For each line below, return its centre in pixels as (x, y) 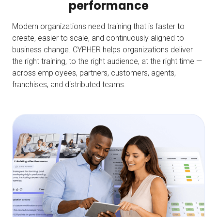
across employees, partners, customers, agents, (94, 73)
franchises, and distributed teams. (69, 84)
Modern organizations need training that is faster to (98, 26)
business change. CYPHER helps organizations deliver (102, 49)
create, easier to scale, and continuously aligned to (98, 38)
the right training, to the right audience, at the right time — (107, 61)
